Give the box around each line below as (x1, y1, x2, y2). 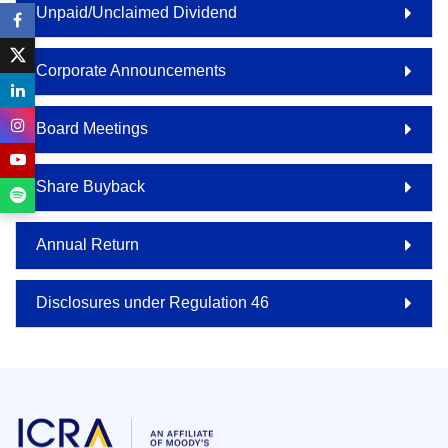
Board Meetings (36, 119, 148, 137)
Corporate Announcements (36, 61, 226, 79)
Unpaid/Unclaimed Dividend (36, 3, 237, 21)
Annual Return (36, 235, 139, 253)
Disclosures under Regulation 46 (36, 293, 269, 311)
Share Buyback (36, 177, 145, 195)
